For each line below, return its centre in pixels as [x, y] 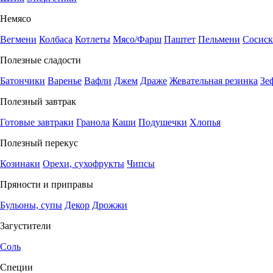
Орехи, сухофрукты [83, 164]
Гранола [93, 122]
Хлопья [205, 122]
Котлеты [93, 39]
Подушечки [163, 122]
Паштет [180, 39]
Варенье [65, 81]
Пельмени [219, 39]
